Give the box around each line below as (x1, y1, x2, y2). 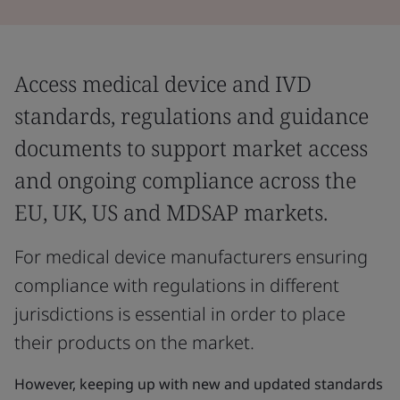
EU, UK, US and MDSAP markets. (14, 197, 328, 227)
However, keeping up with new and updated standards (14, 374, 383, 394)
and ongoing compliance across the (14, 165, 356, 195)
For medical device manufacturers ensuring (14, 245, 368, 269)
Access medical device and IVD (14, 69, 312, 98)
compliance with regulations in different (14, 273, 339, 297)
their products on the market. (14, 330, 254, 354)
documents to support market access (14, 133, 368, 162)
